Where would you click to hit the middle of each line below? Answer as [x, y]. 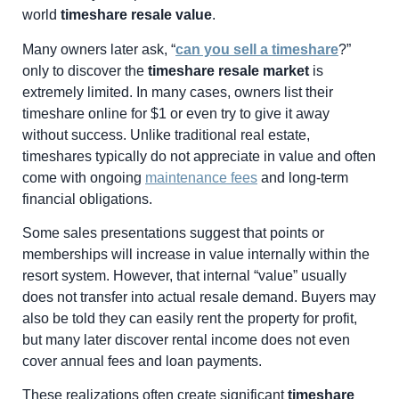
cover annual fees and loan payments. [142, 362]
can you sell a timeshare [257, 49]
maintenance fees [201, 177]
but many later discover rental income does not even [186, 340]
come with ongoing [84, 177]
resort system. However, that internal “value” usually [184, 276]
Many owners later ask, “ [99, 49]
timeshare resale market [228, 70]
